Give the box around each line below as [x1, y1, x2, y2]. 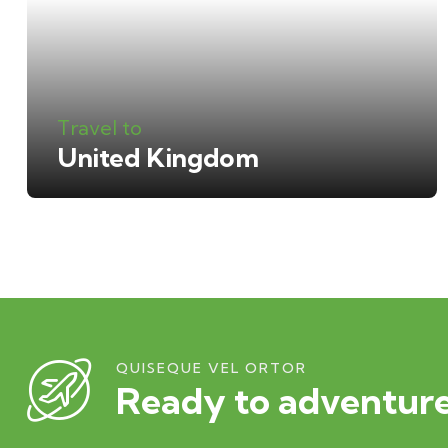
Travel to [57, 115, 142, 140]
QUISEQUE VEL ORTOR [116, 358, 307, 377]
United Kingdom [57, 141, 259, 174]
